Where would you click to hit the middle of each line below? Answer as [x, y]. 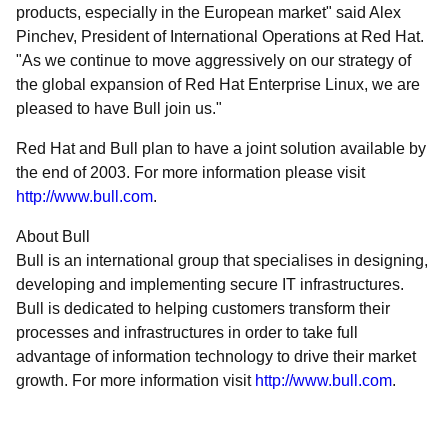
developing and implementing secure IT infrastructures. [210, 284]
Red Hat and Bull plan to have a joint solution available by [221, 148]
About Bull [53, 236]
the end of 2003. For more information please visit [190, 172]
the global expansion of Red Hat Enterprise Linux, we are [218, 84]
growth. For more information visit [135, 380]
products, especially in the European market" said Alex [208, 12]
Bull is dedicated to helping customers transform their [203, 308]
